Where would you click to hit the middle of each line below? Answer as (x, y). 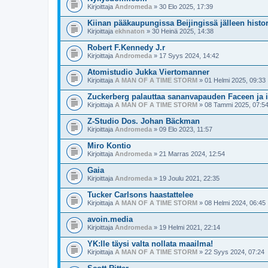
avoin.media (110, 219)
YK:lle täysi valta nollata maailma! (150, 244)
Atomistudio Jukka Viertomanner (148, 72)
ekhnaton (130, 31)
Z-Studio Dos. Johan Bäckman (144, 121)
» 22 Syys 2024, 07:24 (231, 252)
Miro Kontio (109, 146)
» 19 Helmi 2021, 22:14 (186, 227)
